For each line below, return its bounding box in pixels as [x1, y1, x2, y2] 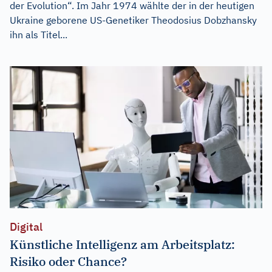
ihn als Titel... [10, 29, 67, 41]
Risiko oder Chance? [10, 253, 127, 270]
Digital [10, 219, 42, 234]
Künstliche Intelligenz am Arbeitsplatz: [10, 236, 235, 253]
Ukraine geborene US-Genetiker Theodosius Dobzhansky [10, 14, 257, 27]
